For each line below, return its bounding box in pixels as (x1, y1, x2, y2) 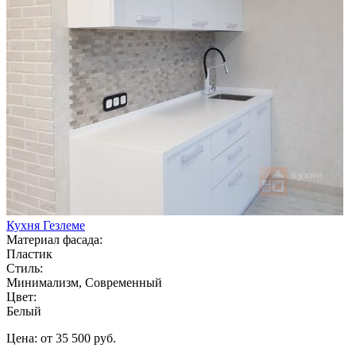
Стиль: (6, 261, 43, 275)
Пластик (6, 246, 52, 261)
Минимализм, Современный (6, 275, 162, 289)
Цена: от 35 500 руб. (6, 331, 116, 345)
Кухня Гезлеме (6, 218, 85, 232)
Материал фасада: (6, 232, 103, 246)
